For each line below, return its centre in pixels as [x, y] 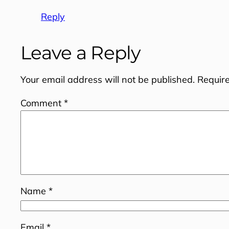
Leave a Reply [81, 52]
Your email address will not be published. [108, 79]
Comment [42, 103]
